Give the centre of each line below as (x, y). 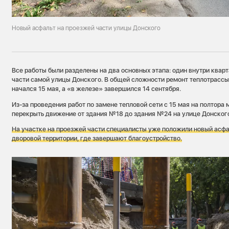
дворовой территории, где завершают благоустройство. (97, 139)
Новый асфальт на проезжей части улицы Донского (86, 28)
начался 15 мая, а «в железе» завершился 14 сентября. (97, 89)
